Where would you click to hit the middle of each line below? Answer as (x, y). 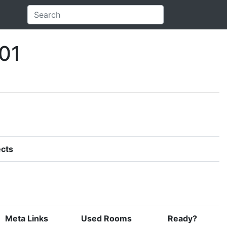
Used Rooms (106, 218)
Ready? (182, 218)
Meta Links (27, 218)
